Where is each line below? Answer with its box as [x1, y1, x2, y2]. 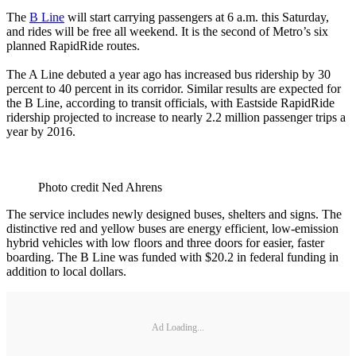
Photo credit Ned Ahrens [38, 180, 162, 195]
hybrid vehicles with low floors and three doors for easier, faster [6, 236, 324, 250]
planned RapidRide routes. [6, 39, 140, 53]
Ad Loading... [152, 321, 204, 333]
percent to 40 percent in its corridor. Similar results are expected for [6, 82, 341, 96]
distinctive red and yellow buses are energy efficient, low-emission [6, 222, 339, 236]
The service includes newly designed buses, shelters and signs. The [6, 207, 342, 222]
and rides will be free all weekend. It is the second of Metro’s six [6, 25, 328, 39]
